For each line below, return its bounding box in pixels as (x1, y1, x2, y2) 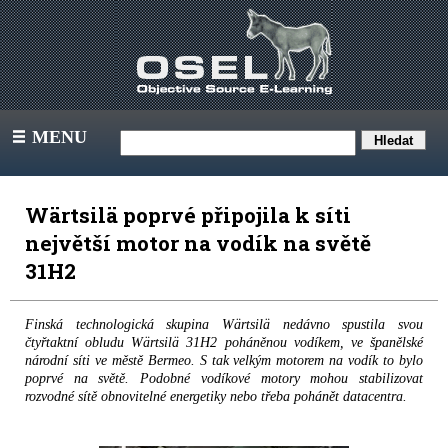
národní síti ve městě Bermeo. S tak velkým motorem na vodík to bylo (25, 353, 423, 368)
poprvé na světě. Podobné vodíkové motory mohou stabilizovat (25, 371, 423, 386)
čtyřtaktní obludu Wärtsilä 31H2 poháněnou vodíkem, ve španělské (25, 335, 423, 350)
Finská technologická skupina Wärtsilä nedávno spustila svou (25, 317, 423, 332)
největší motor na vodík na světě (25, 229, 371, 257)
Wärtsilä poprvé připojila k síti (25, 201, 351, 229)
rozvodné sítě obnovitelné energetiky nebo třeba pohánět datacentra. (25, 389, 407, 404)
